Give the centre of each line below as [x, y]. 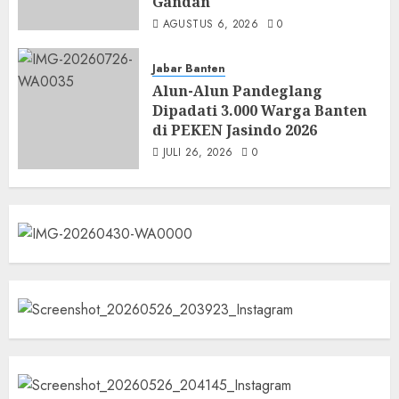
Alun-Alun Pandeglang [237, 90]
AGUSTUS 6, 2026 [211, 24]
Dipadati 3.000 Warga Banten [260, 110]
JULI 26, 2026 [198, 152]
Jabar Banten [189, 68]
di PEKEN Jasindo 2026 [235, 130]
